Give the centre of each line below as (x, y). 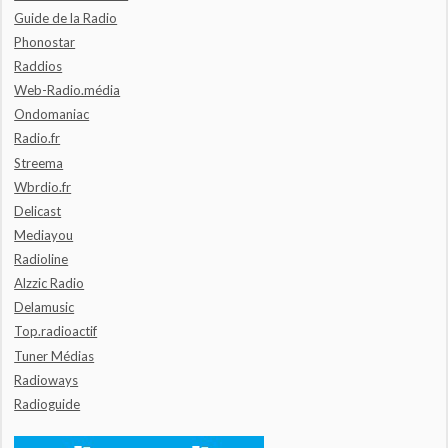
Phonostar (45, 41)
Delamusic (44, 307)
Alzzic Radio (49, 283)
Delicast (38, 210)
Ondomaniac (52, 114)
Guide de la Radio (66, 17)
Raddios (38, 66)
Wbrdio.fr (43, 186)
